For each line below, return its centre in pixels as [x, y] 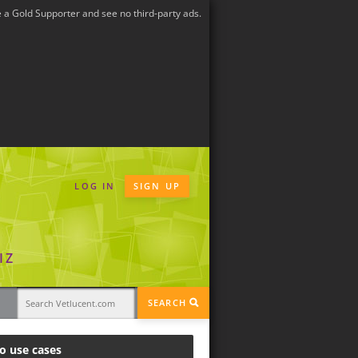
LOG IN [95, 186]
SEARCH [169, 303]
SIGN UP [157, 186]
